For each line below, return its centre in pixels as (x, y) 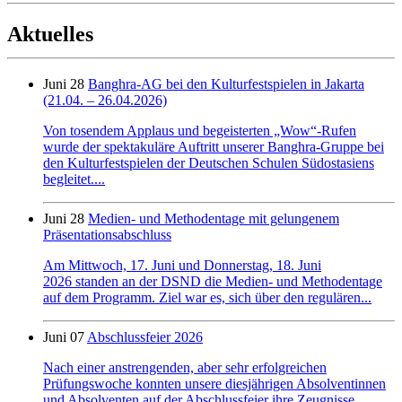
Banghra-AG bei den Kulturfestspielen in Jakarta (226, 84)
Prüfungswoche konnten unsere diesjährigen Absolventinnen (214, 384)
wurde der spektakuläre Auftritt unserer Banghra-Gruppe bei (214, 147)
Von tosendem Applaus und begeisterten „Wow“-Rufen (200, 131)
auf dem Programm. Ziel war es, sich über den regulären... (207, 298)
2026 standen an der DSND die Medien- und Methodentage (213, 282)
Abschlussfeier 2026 (145, 337)
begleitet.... (74, 179)
